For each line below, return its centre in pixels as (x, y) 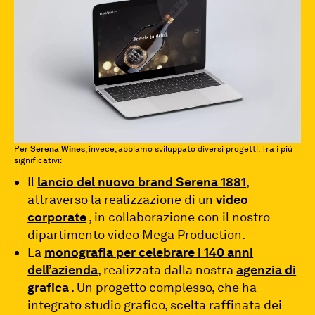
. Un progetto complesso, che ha (163, 288)
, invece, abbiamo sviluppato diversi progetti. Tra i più (189, 149)
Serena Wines (58, 149)
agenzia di (266, 270)
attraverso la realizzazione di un (122, 200)
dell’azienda (63, 270)
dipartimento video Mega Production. (137, 235)
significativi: (38, 161)
